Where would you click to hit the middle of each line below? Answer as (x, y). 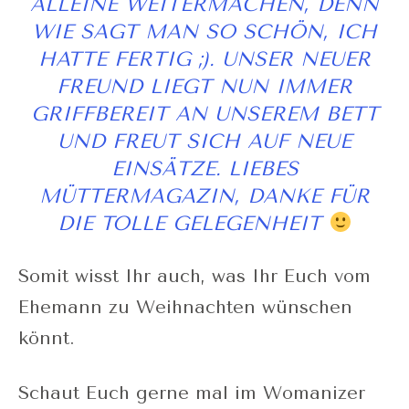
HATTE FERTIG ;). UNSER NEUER (204, 59)
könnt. (47, 338)
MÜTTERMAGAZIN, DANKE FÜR (204, 196)
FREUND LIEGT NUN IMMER (204, 86)
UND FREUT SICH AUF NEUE (204, 141)
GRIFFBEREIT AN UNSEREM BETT (204, 114)
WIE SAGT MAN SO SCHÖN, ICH (204, 31)
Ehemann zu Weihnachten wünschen (185, 307)
